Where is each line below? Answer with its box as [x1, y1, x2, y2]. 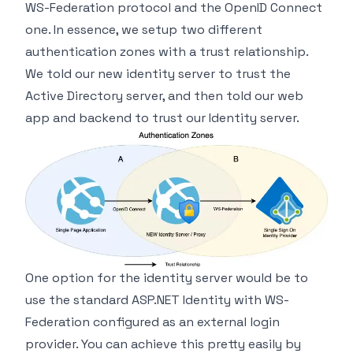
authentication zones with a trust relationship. [25, 43, 308, 60]
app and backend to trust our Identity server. [25, 110, 299, 126]
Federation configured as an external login [25, 314, 280, 331]
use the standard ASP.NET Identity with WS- [25, 292, 289, 309]
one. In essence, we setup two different [25, 21, 262, 38]
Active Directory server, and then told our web [25, 87, 303, 104]
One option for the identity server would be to [25, 269, 308, 287]
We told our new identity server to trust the [25, 65, 291, 82]
